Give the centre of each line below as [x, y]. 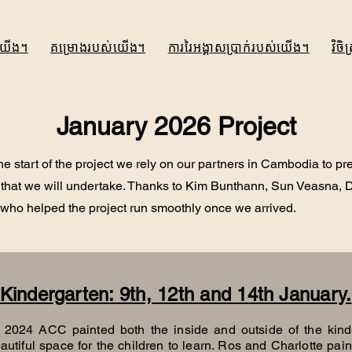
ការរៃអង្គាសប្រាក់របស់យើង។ [238, 47]
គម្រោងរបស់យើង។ [98, 47]
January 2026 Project [176, 126]
